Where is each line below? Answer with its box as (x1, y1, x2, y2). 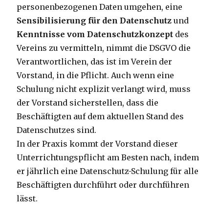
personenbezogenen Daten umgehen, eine (17, 2, 183, 12)
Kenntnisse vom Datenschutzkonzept (17, 29, 174, 40)
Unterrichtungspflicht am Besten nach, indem (17, 153, 199, 163)
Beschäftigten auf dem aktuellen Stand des (17, 111, 184, 122)
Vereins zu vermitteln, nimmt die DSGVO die (17, 43, 191, 53)
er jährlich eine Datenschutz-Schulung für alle (17, 166, 199, 176)
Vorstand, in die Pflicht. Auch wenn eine (17, 70, 175, 81)
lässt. (17, 194, 38, 204)
